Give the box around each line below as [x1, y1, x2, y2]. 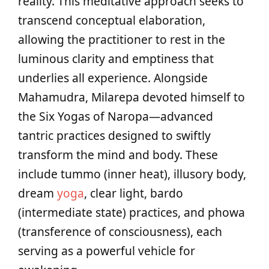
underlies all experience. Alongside [18, 70, 208, 86]
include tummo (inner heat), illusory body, [18, 166, 246, 182]
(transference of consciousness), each [18, 223, 222, 240]
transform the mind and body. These [18, 147, 218, 163]
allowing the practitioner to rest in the [18, 31, 225, 47]
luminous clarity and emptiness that [18, 50, 214, 67]
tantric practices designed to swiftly [18, 127, 211, 144]
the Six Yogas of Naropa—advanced [18, 108, 213, 124]
